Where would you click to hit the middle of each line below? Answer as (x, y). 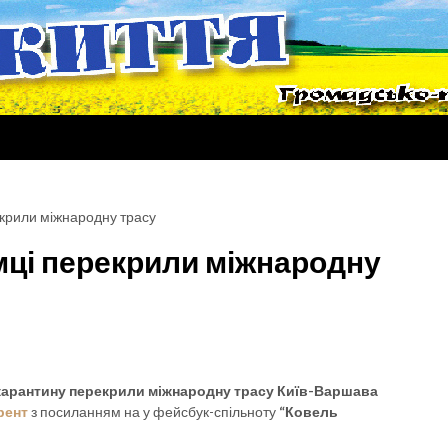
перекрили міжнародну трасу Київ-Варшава (223, 390)
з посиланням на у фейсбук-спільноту (153, 411)
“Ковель (308, 411)
